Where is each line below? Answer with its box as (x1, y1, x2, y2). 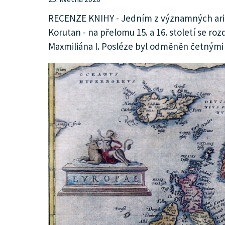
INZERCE (58, 70, 93, 80)
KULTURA (58, 12, 95, 22)
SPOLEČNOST (58, 41, 114, 51)
